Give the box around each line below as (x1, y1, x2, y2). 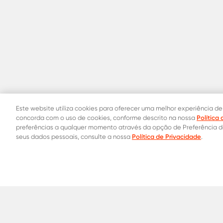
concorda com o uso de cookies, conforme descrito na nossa (16, 114, 197, 121)
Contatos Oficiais (54, 177, 138, 189)
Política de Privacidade (132, 132, 201, 140)
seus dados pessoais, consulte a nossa (16, 133, 132, 140)
